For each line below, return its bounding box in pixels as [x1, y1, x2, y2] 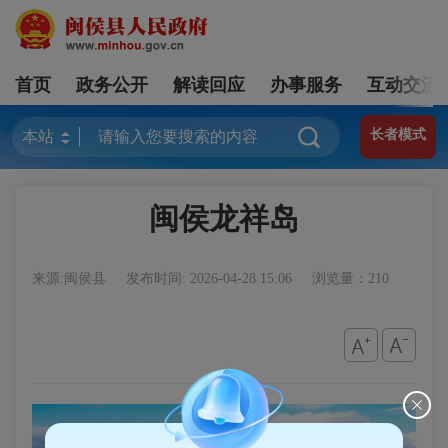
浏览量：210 [312, 271, 389, 286]
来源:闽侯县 [32, 271, 110, 286]
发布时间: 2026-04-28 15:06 [126, 271, 296, 286]
